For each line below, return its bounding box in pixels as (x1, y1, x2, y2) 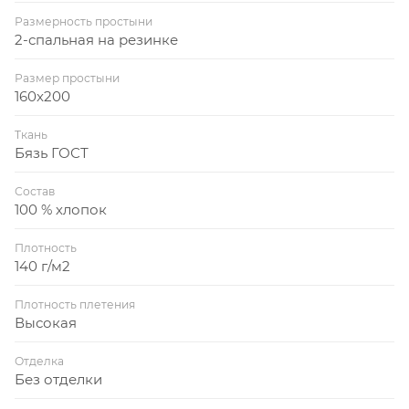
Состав (15, 184, 55, 198)
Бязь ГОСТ (15, 143, 89, 162)
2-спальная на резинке (15, 30, 178, 48)
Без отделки (15, 370, 102, 388)
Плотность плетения (15, 297, 135, 311)
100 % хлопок (15, 200, 107, 218)
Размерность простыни (15, 14, 152, 28)
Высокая (15, 313, 77, 331)
